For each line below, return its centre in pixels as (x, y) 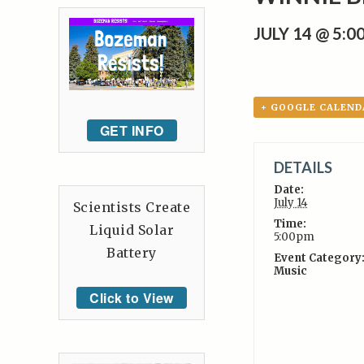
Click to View (132, 298)
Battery (132, 253)
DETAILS (303, 167)
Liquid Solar (132, 230)
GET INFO (132, 131)
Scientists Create (132, 208)
